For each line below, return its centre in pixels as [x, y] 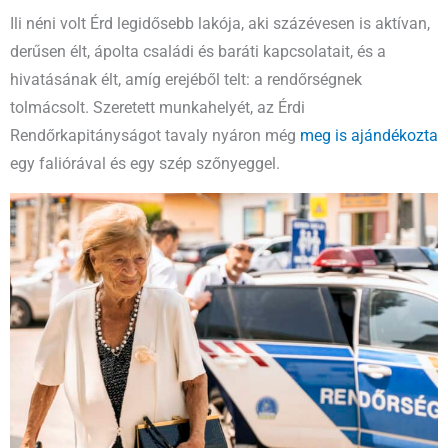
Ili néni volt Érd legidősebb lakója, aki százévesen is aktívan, [220, 23]
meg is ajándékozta [369, 135]
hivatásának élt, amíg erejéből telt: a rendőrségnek [186, 79]
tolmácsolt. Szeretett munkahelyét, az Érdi [157, 107]
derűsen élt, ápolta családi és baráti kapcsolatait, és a [198, 51]
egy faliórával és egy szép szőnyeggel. [145, 163]
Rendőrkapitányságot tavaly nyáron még [155, 135]
